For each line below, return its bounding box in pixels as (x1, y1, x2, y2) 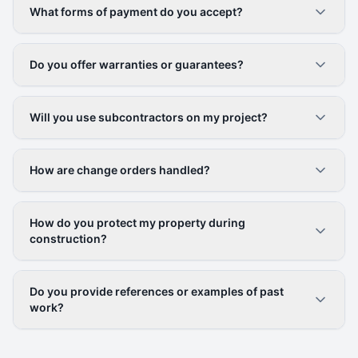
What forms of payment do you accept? (30, 5, 243, 18)
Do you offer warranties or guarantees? (30, 58, 244, 71)
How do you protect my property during (30, 216, 245, 229)
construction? (30, 232, 107, 245)
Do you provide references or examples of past (30, 284, 284, 298)
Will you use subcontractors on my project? (30, 110, 268, 124)
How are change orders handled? (30, 163, 210, 177)
